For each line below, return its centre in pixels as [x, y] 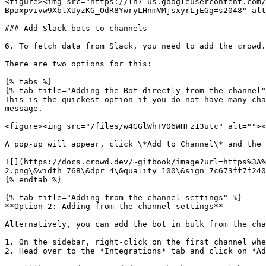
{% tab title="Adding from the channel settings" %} [123, 197]
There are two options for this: [78, 64]
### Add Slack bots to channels [76, 28]
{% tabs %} [28, 82]
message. [24, 108]
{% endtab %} [33, 180]
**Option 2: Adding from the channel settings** [114, 206]
